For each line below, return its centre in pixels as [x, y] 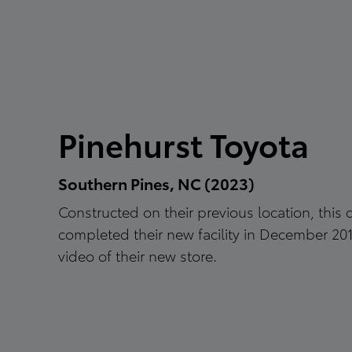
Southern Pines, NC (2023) [156, 183]
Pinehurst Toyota [183, 143]
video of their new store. [137, 255]
